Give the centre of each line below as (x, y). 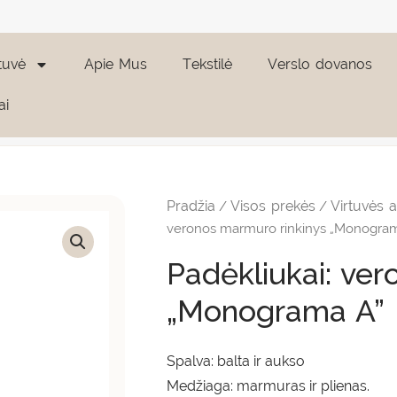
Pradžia (191, 206)
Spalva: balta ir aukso (236, 361)
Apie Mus (115, 64)
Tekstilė (207, 64)
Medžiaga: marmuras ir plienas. (269, 386)
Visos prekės (273, 206)
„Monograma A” (276, 311)
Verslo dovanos (319, 64)
